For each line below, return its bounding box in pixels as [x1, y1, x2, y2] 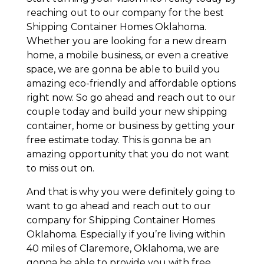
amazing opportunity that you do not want [26, 148, 229, 160]
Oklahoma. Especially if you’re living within [26, 228, 225, 240]
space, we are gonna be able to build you [26, 63, 220, 75]
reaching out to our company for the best [26, 6, 224, 18]
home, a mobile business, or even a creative [26, 49, 229, 61]
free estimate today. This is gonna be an [26, 134, 211, 146]
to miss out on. [26, 162, 94, 174]
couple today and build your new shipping [26, 105, 227, 117]
